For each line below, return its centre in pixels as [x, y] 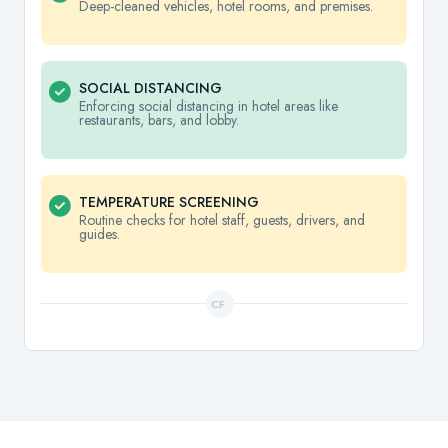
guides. [99, 234]
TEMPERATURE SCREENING [169, 202]
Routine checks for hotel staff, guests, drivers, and [222, 220]
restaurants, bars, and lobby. [159, 120]
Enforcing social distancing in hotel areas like [208, 106]
